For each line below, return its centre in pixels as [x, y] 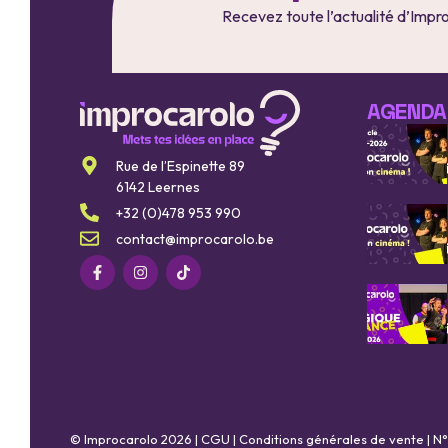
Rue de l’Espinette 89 [180, 165]
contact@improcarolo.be [194, 238]
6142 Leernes [157, 186]
